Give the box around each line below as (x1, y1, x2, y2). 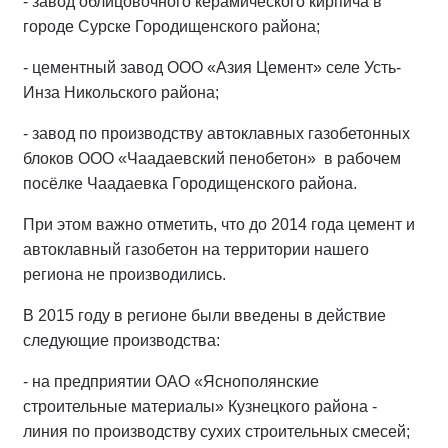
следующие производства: (23, 331, 220, 349)
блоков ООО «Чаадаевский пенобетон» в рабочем (23, 149, 401, 167)
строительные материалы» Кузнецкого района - (23, 397, 377, 415)
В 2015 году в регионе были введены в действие (23, 306, 386, 324)
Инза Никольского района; (23, 83, 219, 101)
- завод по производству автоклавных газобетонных (23, 124, 410, 142)
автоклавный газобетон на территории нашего (23, 240, 369, 258)
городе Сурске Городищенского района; (23, 17, 320, 35)
